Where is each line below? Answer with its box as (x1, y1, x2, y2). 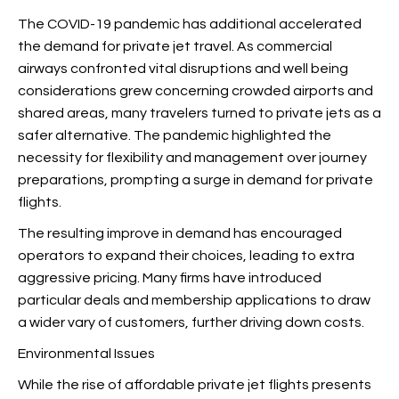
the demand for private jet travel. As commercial (18, 39, 332, 53)
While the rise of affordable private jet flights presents (18, 378, 371, 392)
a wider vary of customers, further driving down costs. (18, 315, 364, 330)
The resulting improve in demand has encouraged (18, 226, 342, 240)
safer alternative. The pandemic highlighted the (18, 128, 331, 142)
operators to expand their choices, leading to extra (18, 248, 354, 263)
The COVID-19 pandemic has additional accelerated (18, 17, 362, 31)
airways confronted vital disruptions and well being (18, 61, 348, 76)
